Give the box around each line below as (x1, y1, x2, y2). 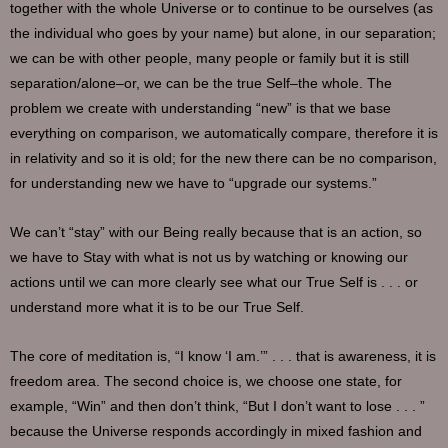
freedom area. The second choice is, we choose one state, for (10, 373, 402, 389)
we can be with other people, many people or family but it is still (10, 50, 409, 66)
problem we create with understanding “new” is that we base (10, 100, 391, 116)
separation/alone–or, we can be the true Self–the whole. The (10, 75, 392, 91)
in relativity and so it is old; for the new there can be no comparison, (10, 150, 437, 166)
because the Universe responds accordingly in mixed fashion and (10, 423, 422, 439)
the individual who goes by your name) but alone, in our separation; (10, 25, 436, 41)
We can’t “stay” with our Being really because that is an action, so (10, 224, 422, 240)
